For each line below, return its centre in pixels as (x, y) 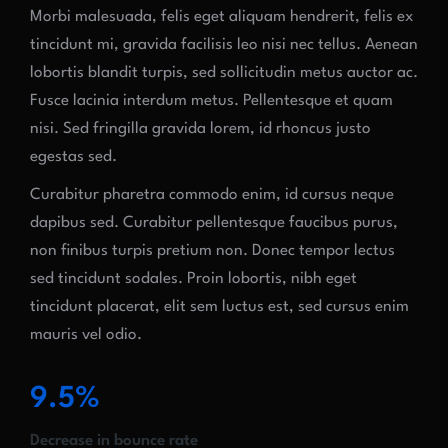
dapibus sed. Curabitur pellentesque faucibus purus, (214, 223)
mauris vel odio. (86, 335)
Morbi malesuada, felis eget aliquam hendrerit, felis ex (222, 17)
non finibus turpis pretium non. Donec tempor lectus (212, 251)
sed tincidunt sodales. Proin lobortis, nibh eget (193, 279)
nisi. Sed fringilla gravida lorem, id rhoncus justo (200, 129)
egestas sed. (73, 157)
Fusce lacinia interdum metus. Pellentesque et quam (211, 101)
